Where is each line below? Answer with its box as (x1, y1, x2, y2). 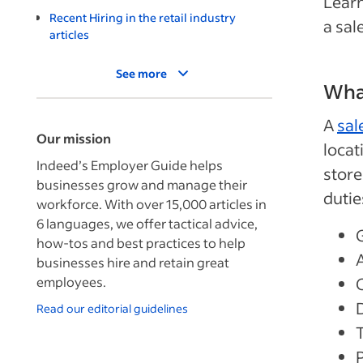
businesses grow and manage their (36, 175, 247, 193)
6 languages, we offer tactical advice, (36, 214, 258, 232)
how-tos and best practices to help (36, 233, 246, 251)
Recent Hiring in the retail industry (49, 9, 236, 25)
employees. (36, 272, 106, 290)
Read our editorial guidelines (36, 300, 188, 316)
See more (116, 65, 167, 81)
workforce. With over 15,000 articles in (36, 194, 267, 212)
